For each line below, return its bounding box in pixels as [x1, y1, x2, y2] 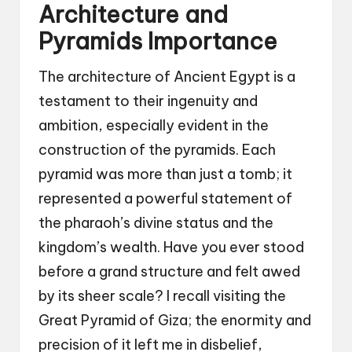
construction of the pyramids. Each [38, 141, 276, 159]
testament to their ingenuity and [38, 92, 258, 111]
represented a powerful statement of [38, 189, 292, 208]
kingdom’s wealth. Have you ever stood [38, 238, 304, 257]
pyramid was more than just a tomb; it [38, 165, 292, 184]
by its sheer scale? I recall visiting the [38, 287, 286, 306]
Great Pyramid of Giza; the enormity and [38, 311, 311, 330]
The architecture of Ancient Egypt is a [38, 68, 295, 86]
